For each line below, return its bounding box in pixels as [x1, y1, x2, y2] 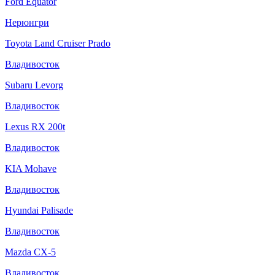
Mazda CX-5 [5, 246, 56, 257]
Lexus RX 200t [5, 121, 65, 132]
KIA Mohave [5, 163, 56, 174]
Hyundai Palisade [5, 204, 73, 215]
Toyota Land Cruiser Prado [5, 37, 110, 48]
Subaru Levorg [5, 79, 63, 90]
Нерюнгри [5, 17, 49, 28]
